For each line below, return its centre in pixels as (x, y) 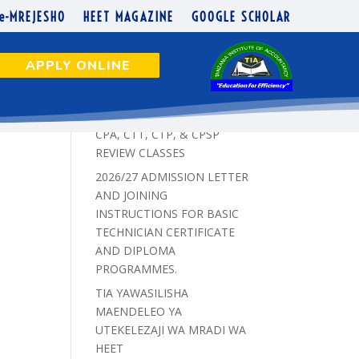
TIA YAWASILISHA (142, 293)
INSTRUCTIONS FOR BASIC (167, 214)
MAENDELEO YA (139, 311)
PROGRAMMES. (137, 269)
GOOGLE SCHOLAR (241, 17)
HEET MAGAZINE (128, 17)
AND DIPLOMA (136, 250)
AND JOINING (132, 195)
